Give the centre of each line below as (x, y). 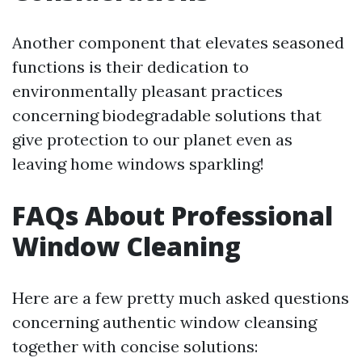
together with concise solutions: (135, 346)
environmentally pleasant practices (147, 91)
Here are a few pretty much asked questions (181, 298)
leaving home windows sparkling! (138, 164)
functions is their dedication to (130, 67)
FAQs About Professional (173, 215)
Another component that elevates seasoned (178, 42)
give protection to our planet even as (152, 139)
